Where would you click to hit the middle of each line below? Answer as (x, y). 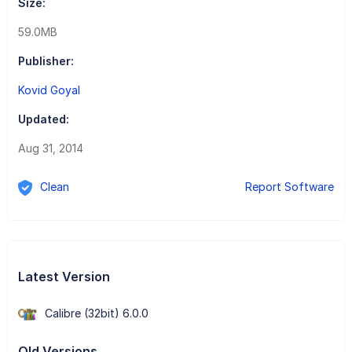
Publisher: (46, 60)
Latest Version (64, 276)
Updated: (43, 119)
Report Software (290, 186)
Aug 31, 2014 (50, 148)
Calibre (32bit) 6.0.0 (96, 313)
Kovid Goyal (49, 90)
